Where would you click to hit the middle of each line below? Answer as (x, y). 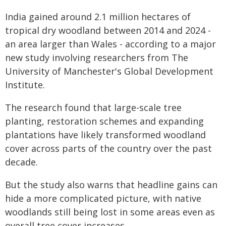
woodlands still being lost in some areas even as (110, 212)
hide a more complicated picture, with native (103, 198)
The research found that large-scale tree (93, 107)
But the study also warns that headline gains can (111, 185)
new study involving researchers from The (97, 58)
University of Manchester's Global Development (109, 71)
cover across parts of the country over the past (108, 148)
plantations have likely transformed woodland (105, 135)
